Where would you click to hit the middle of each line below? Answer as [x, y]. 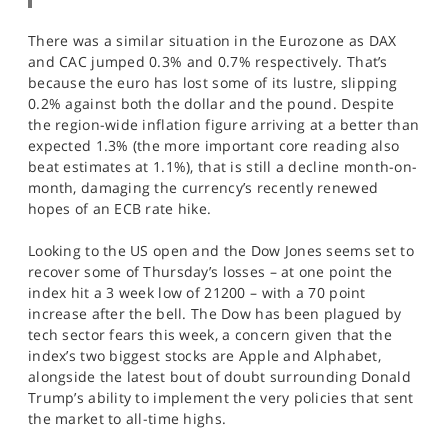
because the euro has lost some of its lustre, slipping [213, 82]
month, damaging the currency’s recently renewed [203, 187]
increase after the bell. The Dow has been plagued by [215, 313]
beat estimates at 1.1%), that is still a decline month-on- [223, 166]
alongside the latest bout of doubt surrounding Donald [219, 376]
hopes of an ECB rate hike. [120, 208]
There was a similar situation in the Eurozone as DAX [212, 40]
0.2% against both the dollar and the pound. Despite [211, 103]
